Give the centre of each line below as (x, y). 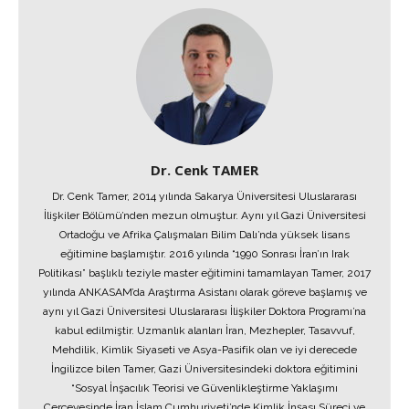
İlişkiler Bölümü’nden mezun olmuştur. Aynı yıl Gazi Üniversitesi (204, 215)
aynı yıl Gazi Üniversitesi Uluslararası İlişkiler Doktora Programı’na (204, 311)
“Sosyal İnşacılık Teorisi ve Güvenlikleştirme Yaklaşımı (204, 388)
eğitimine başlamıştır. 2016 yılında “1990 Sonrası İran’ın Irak (204, 254)
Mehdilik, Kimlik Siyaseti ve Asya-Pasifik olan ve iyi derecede (204, 350)
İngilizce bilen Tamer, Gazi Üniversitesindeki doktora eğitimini (204, 369)
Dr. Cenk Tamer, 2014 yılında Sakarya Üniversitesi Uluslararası (204, 196)
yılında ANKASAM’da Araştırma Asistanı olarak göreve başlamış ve (204, 292)
